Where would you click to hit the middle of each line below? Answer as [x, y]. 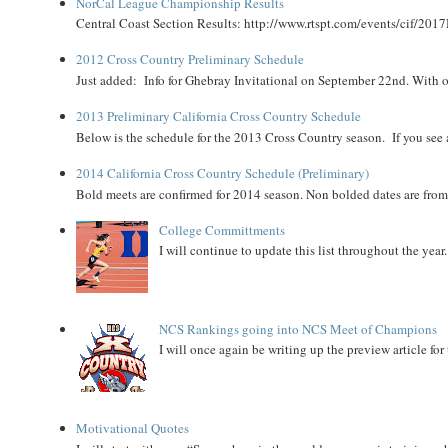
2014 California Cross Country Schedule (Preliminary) [223, 172]
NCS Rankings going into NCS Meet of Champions [297, 328]
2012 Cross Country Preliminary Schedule [190, 59]
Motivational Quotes [133, 428]
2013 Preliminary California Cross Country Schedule [219, 116]
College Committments [221, 229]
